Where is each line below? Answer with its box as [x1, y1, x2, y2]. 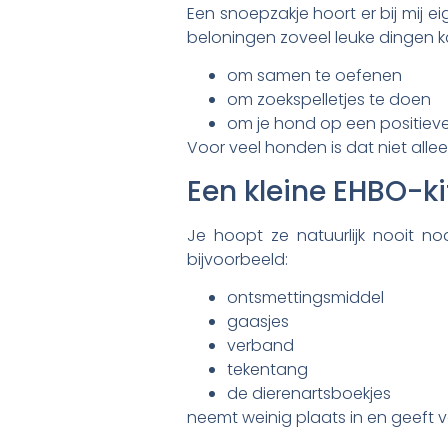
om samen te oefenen [227, 64, 402, 88]
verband [227, 334, 294, 358]
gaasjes [227, 310, 289, 334]
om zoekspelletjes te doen [227, 88, 431, 112]
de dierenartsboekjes [227, 382, 391, 406]
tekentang [227, 358, 308, 382]
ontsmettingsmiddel [227, 286, 384, 310]
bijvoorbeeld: [187, 247, 288, 271]
